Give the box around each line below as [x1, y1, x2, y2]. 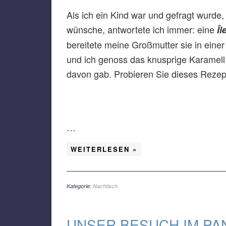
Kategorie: [67, 182, 93, 190]
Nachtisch [93, 182, 118, 190]
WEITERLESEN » [71, 144, 137, 154]
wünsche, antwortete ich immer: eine [67, 23, 217, 36]
